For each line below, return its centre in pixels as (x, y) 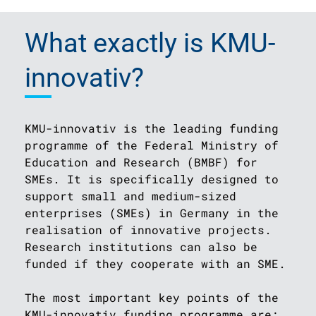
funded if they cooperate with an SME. (155, 263)
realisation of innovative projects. (148, 230)
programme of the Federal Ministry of (152, 145)
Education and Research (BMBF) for (141, 162)
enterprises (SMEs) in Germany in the (152, 213)
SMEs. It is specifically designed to (152, 179)
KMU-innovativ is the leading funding (152, 128)
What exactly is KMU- (150, 43)
